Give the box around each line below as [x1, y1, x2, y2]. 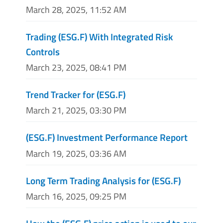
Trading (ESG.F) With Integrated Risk [26, 29, 173, 44]
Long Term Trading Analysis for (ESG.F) [26, 173, 181, 188]
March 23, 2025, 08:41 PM [26, 61, 126, 75]
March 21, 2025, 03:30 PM [26, 104, 126, 117]
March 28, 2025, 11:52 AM [26, 3, 126, 17]
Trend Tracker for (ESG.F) [26, 87, 125, 102]
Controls [26, 44, 60, 59]
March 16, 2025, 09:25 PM [26, 189, 126, 203]
